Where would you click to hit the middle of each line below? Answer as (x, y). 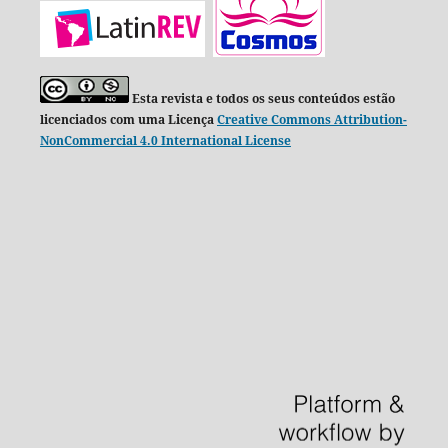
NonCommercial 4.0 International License (165, 140)
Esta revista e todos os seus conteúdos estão (263, 98)
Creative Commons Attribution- (311, 119)
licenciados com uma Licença (128, 119)
